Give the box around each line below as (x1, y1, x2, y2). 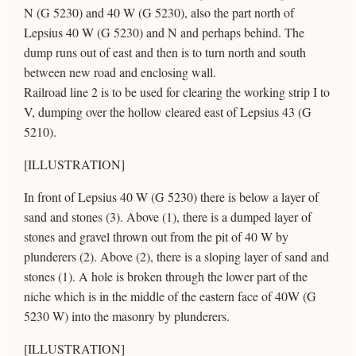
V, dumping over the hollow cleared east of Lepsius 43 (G (24, 103, 311, 120)
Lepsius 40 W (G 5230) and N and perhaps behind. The (24, 23, 304, 41)
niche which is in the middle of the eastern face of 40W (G (24, 287, 316, 304)
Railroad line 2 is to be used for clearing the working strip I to (24, 83, 330, 100)
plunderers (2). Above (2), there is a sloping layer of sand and (24, 247, 329, 265)
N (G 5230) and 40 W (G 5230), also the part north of (24, 3, 294, 21)
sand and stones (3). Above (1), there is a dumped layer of (24, 207, 311, 225)
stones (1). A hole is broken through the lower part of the (24, 267, 308, 284)
